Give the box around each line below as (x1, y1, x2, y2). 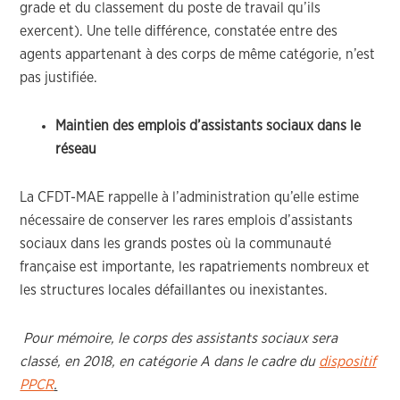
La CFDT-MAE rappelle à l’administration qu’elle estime (20, 190, 360, 204)
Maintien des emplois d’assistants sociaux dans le (55, 119, 362, 133)
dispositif (319, 354, 377, 369)
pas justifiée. (20, 71, 98, 85)
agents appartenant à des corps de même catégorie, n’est (20, 47, 376, 62)
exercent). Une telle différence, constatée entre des (20, 24, 338, 38)
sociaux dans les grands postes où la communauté (20, 237, 332, 251)
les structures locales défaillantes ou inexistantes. (20, 283, 329, 297)
